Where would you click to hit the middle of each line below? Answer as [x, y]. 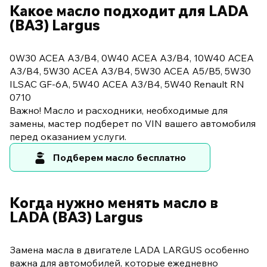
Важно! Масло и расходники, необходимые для [119, 111]
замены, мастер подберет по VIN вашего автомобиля [133, 124]
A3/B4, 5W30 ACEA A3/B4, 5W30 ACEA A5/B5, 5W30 [130, 71]
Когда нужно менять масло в [114, 203]
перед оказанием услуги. [68, 137]
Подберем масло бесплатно [119, 158]
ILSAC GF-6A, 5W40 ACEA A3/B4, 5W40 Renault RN [127, 84]
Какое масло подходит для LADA [129, 11]
